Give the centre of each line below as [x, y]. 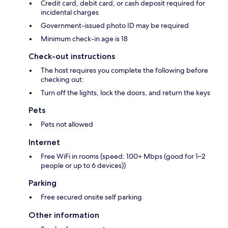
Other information [64, 215]
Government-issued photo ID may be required [115, 26]
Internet [44, 142]
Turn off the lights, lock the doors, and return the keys [125, 93]
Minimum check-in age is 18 [84, 39]
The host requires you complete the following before [124, 70]
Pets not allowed [67, 124]
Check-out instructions [72, 56]
